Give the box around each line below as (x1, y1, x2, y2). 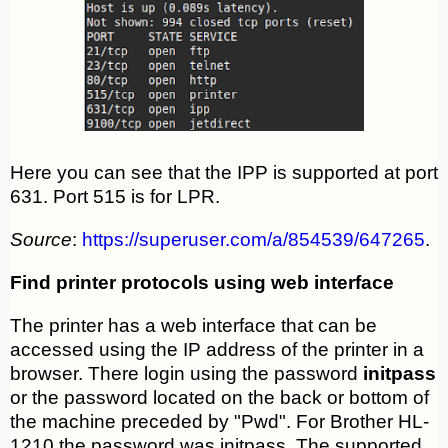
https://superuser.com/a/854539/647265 (82, 229, 425, 251)
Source (10, 229, 72, 251)
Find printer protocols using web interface (10, 272, 394, 294)
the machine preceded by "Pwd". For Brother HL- (10, 411, 429, 433)
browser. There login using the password (10, 363, 363, 385)
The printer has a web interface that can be (10, 315, 377, 337)
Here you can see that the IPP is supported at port (10, 162, 438, 184)
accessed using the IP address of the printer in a (10, 339, 424, 361)
